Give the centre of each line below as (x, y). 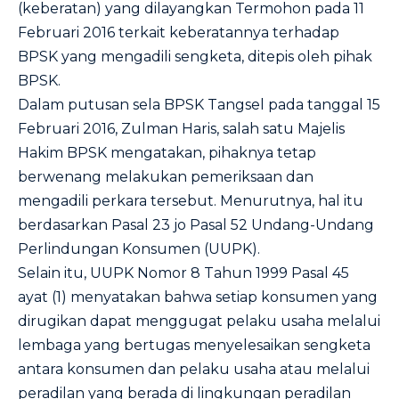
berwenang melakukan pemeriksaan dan (166, 177)
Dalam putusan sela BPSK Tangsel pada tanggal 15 (199, 105)
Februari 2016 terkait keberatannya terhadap (179, 33)
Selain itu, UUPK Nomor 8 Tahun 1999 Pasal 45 (183, 273)
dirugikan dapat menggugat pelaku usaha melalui (199, 321)
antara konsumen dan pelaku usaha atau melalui (194, 369)
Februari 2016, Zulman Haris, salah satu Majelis (181, 129)
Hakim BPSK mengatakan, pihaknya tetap (167, 153)
